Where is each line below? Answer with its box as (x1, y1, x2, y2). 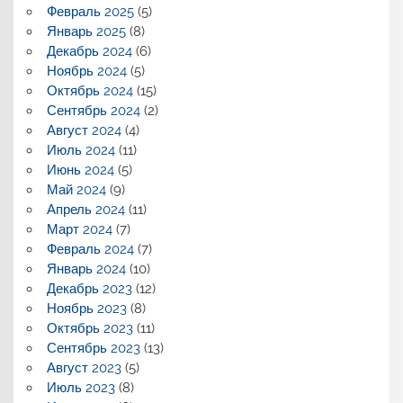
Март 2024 (46, 221, 112, 238)
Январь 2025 (46, 23, 126, 40)
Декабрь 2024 (46, 43, 132, 60)
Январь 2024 (46, 261, 126, 278)
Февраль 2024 (46, 241, 134, 258)
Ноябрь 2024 (46, 63, 127, 80)
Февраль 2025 (46, 4, 134, 21)
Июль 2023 (46, 380, 115, 397)
